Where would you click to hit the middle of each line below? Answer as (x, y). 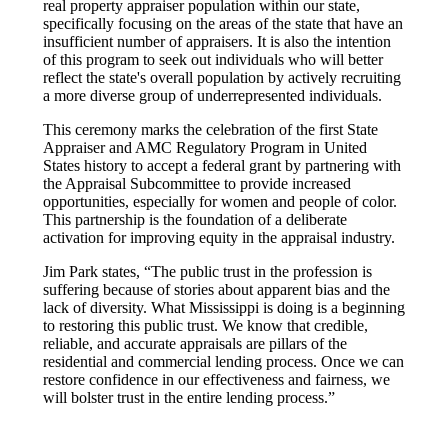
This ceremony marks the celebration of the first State (210, 129)
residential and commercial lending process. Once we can (223, 361)
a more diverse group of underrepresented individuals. (212, 95)
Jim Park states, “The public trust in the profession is (207, 271)
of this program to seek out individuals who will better (213, 59)
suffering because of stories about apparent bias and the (216, 289)
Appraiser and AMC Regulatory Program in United (205, 147)
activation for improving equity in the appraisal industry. (219, 237)
